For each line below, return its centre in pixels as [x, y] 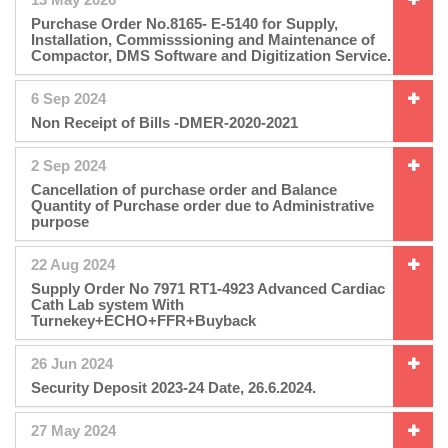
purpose [60, 221]
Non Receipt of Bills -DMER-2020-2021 [164, 122]
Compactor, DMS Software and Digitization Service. [211, 55]
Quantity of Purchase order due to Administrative [202, 205]
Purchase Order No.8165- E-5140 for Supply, [184, 23]
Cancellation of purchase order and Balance [184, 189]
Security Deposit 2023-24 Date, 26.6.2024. [173, 387]
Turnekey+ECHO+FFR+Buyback [143, 320]
